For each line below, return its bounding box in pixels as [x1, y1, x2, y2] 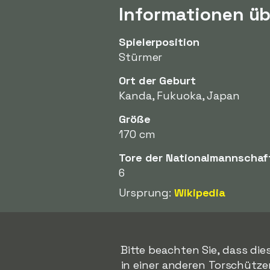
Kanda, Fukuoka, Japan [119, 89, 240, 102]
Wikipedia [174, 186, 226, 199]
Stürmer [119, 50, 163, 64]
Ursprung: [119, 186, 174, 199]
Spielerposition [119, 35, 199, 49]
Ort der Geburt [119, 74, 196, 87]
